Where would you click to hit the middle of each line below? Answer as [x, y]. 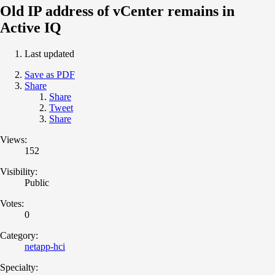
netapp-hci [45, 246]
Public [37, 182]
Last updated [49, 53]
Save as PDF [50, 74]
